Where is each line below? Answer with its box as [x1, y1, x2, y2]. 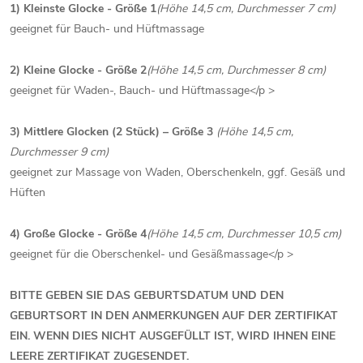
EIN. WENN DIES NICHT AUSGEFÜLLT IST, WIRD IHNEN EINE [10, 327, 335, 344]
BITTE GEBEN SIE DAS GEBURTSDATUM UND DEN [10, 287, 284, 303]
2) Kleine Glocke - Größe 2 [10, 62, 147, 78]
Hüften [10, 184, 45, 200]
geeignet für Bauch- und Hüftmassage [10, 20, 204, 36]
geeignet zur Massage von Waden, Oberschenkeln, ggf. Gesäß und [10, 164, 345, 180]
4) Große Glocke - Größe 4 [10, 225, 147, 241]
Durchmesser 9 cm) [10, 143, 109, 160]
